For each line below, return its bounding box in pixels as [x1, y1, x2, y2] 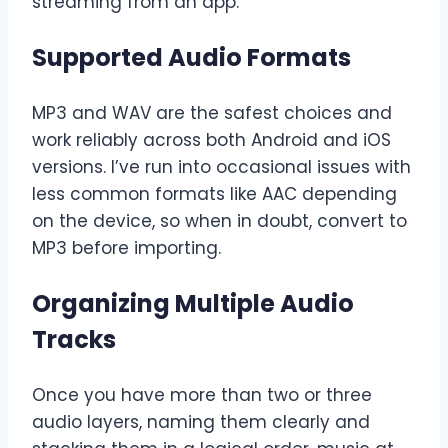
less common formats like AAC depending [32, 182, 397, 207]
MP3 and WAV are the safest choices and [32, 101, 392, 126]
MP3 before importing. [32, 236, 221, 261]
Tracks [32, 323, 116, 357]
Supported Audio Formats [32, 41, 351, 75]
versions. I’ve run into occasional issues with [32, 155, 411, 180]
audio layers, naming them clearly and [32, 410, 370, 435]
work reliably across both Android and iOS [32, 128, 391, 153]
